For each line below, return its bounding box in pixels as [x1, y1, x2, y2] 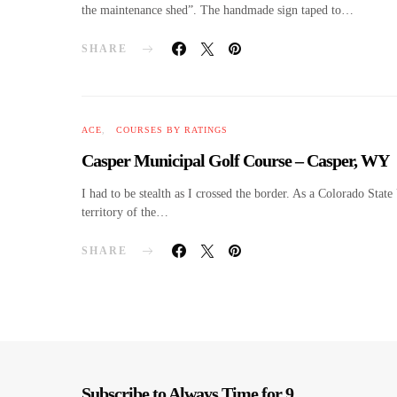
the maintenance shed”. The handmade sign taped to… [82, 3, 354, 17]
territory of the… [82, 205, 168, 219]
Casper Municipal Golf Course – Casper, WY [82, 151, 389, 170]
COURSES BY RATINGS [116, 125, 228, 135]
